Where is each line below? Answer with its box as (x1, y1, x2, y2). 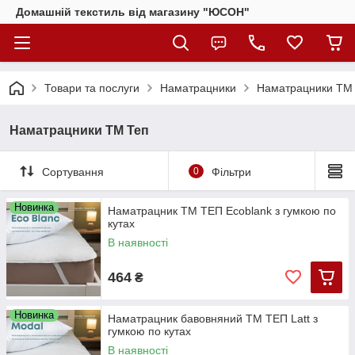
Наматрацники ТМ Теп (10, 124, 149, 137)
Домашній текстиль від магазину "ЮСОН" (16, 6, 250, 18)
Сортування (42, 165, 104, 178)
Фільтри (211, 165, 251, 178)
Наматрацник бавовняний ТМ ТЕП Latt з (108, 312, 318, 325)
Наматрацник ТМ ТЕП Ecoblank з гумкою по (108, 204, 336, 217)
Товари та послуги (44, 82, 139, 94)
